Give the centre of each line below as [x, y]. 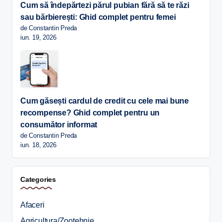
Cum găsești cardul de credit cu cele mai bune [105, 101]
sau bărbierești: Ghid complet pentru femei [98, 17]
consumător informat [59, 125]
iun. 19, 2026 [38, 38]
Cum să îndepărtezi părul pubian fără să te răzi [105, 5]
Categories [38, 180]
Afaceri [32, 205]
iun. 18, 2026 [38, 145]
